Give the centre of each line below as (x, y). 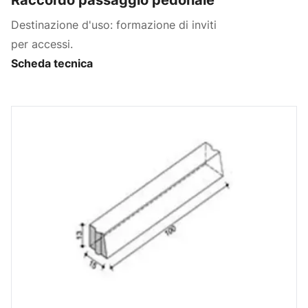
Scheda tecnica (52, 63)
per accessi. (42, 44)
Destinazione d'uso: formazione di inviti (114, 24)
